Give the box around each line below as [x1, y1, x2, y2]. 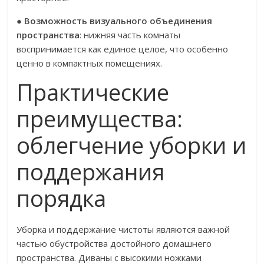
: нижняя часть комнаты [80, 29, 181, 41]
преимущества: [16, 103, 183, 134]
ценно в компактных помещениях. [16, 57, 163, 69]
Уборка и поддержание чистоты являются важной [16, 223, 230, 235]
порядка [16, 183, 107, 213]
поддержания [16, 156, 165, 187]
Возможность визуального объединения [24, 15, 213, 27]
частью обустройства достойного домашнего [16, 237, 212, 249]
